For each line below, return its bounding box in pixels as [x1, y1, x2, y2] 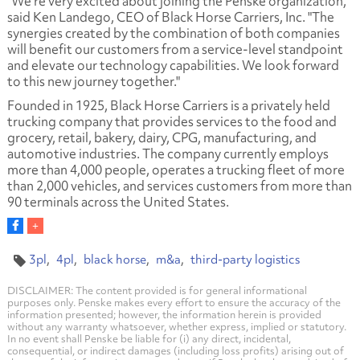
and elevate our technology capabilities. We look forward [6, 55, 339, 74]
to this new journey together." [6, 72, 180, 90]
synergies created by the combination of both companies [6, 23, 340, 42]
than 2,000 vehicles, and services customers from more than [6, 176, 352, 194]
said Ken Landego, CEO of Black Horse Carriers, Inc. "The [6, 7, 334, 26]
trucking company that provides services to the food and [6, 112, 337, 130]
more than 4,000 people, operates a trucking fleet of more [6, 160, 345, 178]
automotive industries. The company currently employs [6, 144, 329, 162]
